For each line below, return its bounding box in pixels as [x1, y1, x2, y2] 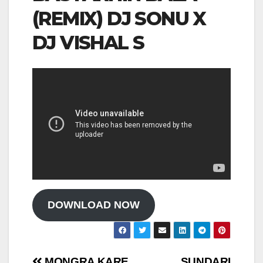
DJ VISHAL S [32, 31, 144, 55]
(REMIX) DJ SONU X [32, 7, 206, 31]
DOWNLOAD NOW [47, 198, 140, 211]
